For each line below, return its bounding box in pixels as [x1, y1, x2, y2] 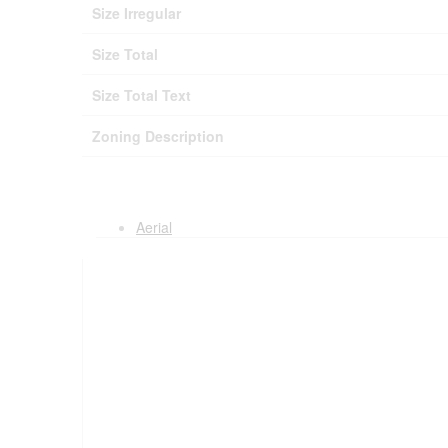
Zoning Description [92, 125, 224, 146]
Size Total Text [92, 84, 191, 105]
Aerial [136, 216, 172, 237]
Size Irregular [92, 2, 181, 23]
